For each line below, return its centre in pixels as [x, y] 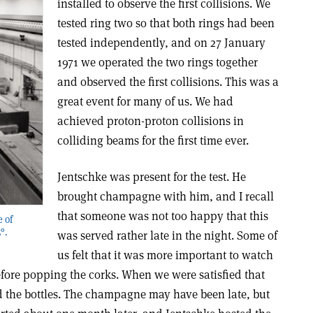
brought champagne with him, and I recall [165, 196]
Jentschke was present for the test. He [151, 177]
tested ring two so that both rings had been [166, 23]
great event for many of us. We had [145, 101]
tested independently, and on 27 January [161, 43]
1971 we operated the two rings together [157, 62]
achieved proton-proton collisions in [150, 121]
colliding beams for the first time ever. [153, 140]
